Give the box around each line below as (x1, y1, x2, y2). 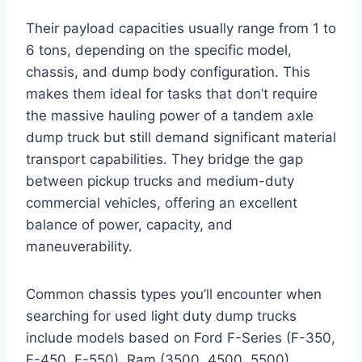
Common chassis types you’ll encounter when (26, 285, 322, 302)
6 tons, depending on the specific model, (26, 41, 292, 58)
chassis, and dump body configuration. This (26, 63, 310, 80)
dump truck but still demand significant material (26, 128, 336, 145)
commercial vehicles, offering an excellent (26, 194, 297, 211)
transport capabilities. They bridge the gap (26, 150, 303, 167)
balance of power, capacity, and (26, 216, 233, 233)
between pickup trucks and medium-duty (26, 172, 294, 189)
